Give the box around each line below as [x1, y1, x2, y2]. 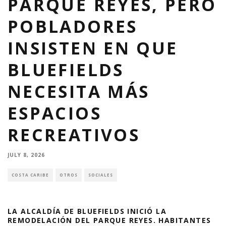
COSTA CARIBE [12, 172, 49, 178]
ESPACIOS [8, 101, 101, 125]
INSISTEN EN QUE [8, 36, 178, 60]
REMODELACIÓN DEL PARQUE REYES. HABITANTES [8, 215, 211, 225]
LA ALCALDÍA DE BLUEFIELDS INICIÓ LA [8, 206, 166, 216]
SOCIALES [88, 172, 113, 178]
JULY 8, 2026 [8, 151, 45, 158]
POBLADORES [8, 14, 138, 38]
